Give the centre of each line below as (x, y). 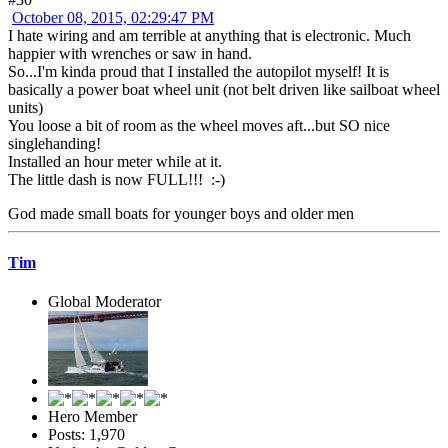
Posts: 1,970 (86, 435)
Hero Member (92, 417)
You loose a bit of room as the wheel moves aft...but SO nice (199, 125)
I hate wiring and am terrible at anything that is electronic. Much (209, 35)
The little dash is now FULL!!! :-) (116, 179)
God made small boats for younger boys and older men (181, 213)
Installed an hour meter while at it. (115, 161)
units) (25, 107)
